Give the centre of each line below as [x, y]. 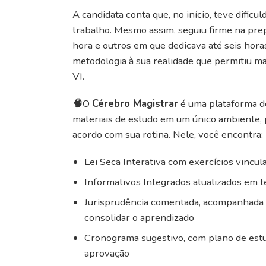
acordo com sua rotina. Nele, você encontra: [168, 134]
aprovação [107, 253]
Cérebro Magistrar [135, 103]
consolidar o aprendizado [139, 217]
